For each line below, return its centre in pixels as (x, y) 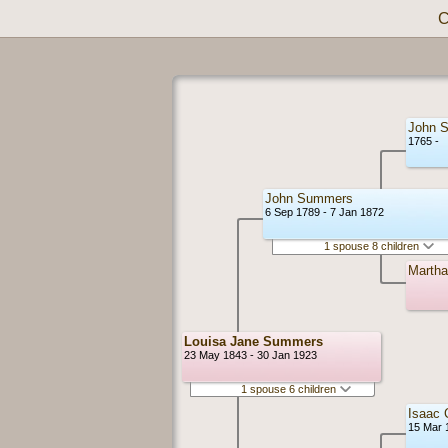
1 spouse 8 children (372, 246)
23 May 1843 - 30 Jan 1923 (251, 355)
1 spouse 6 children (290, 388)
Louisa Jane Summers (254, 341)
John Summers (309, 198)
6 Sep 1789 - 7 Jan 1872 (324, 212)
